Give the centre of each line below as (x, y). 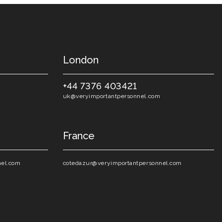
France (79, 136)
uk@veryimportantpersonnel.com (111, 96)
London (81, 60)
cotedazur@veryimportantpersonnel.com (122, 163)
